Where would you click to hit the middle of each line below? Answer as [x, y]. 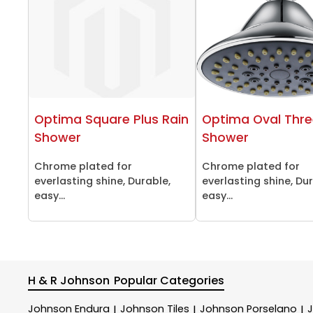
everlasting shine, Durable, [102, 181]
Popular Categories [169, 281]
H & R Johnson [69, 281]
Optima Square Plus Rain [111, 120]
